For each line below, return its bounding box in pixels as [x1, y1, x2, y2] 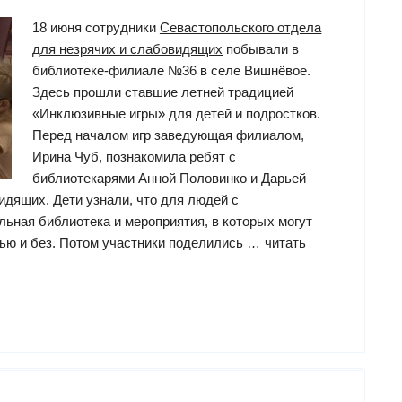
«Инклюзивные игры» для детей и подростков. [31, 106, 321, 122]
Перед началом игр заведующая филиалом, [31, 127, 305, 144]
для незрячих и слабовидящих [31, 41, 223, 57]
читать [264, 235, 306, 251]
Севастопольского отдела [159, 20, 322, 36]
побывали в [223, 41, 300, 57]
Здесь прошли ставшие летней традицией [31, 84, 294, 100]
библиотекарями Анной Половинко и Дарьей [31, 170, 307, 187]
